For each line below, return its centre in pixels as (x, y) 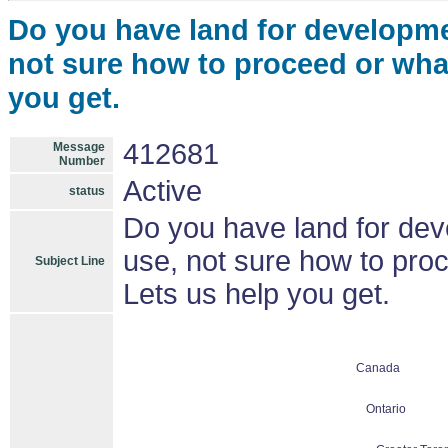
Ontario (386, 409)
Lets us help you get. (256, 294)
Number (82, 161)
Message (79, 147)
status (87, 191)
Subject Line (70, 261)
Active (162, 191)
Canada (378, 368)
